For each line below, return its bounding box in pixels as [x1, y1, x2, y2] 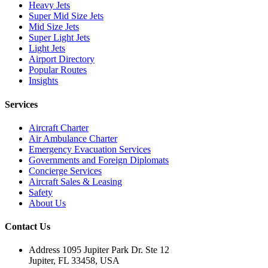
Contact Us [5, 221, 50, 232]
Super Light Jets [29, 32, 90, 43]
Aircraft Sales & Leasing [29, 176, 122, 187]
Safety [29, 187, 53, 197]
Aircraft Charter [29, 122, 89, 133]
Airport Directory [29, 54, 95, 65]
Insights [29, 75, 58, 86]
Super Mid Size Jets [29, 11, 103, 22]
